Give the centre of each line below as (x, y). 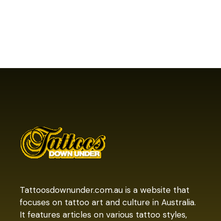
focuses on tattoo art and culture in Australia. (108, 202)
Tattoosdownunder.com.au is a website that (105, 190)
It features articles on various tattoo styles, (104, 215)
